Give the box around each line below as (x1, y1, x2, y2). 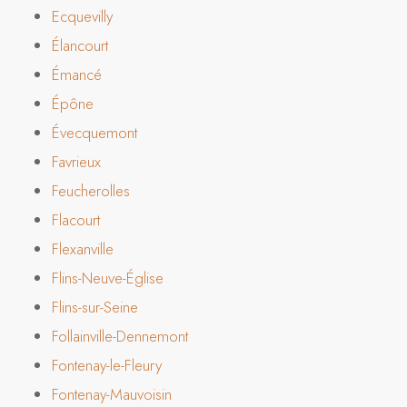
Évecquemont (51, 121, 137, 144)
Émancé (51, 63, 102, 85)
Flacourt (51, 208, 100, 231)
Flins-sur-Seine (51, 295, 138, 318)
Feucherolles (51, 179, 130, 202)
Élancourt (51, 34, 108, 56)
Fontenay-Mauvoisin (51, 382, 172, 405)
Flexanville (51, 237, 114, 260)
